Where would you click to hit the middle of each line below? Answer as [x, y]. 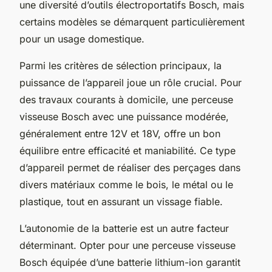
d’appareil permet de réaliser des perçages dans [130, 167]
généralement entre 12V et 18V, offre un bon [120, 133]
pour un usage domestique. [82, 39]
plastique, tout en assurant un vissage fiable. [121, 201]
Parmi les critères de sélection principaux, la [121, 65]
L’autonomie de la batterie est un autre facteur [124, 228]
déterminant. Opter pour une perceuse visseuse [127, 245]
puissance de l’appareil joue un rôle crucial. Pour [131, 82]
